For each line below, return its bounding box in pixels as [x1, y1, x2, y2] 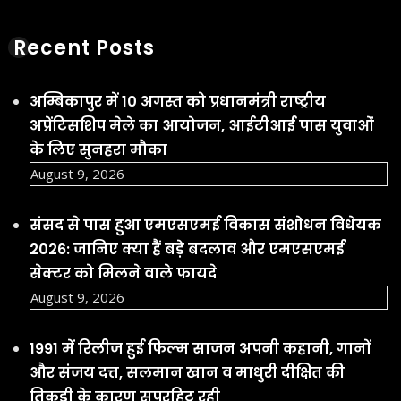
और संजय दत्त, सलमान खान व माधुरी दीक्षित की [30, 362, 345, 383]
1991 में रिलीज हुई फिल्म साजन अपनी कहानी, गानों [30, 337, 371, 359]
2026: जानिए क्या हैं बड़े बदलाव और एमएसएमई [30, 238, 345, 260]
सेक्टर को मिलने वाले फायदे [30, 262, 217, 284]
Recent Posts [13, 33, 155, 62]
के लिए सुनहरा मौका [30, 139, 167, 160]
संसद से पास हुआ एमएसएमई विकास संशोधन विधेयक [30, 214, 381, 235]
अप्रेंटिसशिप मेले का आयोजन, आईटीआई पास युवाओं [30, 115, 374, 136]
